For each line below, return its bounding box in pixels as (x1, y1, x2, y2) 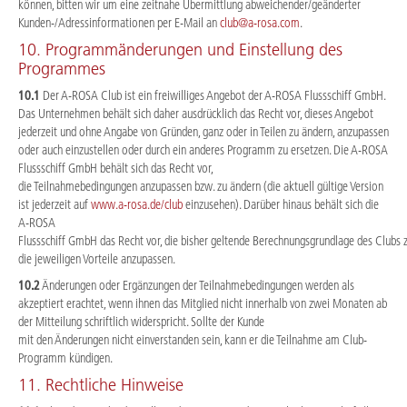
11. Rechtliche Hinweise (18, 374, 184, 395)
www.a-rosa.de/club (91, 195, 183, 213)
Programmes (18, 58, 105, 79)
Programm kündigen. (18, 350, 113, 367)
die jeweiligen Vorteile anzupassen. (18, 250, 175, 267)
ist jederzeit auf (18, 195, 91, 213)
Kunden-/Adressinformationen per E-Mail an (18, 15, 220, 32)
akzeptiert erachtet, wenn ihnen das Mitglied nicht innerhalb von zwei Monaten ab (18, 295, 387, 313)
